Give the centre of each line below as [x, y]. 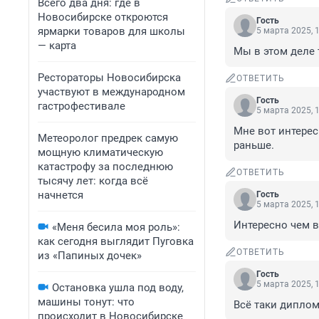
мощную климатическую [100, 152]
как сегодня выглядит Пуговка [116, 241]
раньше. [254, 146]
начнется [61, 195]
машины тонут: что [86, 302]
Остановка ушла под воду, [118, 288]
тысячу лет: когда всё [93, 181]
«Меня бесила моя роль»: [116, 227]
